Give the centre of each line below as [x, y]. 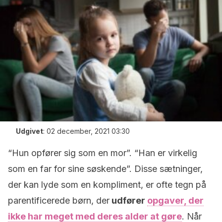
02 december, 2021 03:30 [88, 131]
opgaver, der [175, 200]
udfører [128, 200]
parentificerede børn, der [59, 200]
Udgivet [29, 131]
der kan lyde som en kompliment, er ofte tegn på [107, 185]
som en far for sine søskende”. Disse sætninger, [105, 169]
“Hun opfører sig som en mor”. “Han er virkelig [103, 153]
